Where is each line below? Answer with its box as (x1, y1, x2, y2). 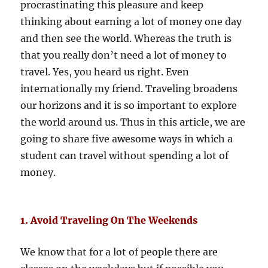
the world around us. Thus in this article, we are (20, 115, 246, 128)
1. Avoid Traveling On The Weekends (20, 214, 198, 226)
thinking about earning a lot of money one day (20, 15, 242, 28)
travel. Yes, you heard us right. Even (20, 65, 190, 78)
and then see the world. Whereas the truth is (20, 32, 232, 44)
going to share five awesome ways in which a (20, 132, 233, 145)
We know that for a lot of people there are (20, 245, 218, 258)
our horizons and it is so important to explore (20, 99, 237, 111)
